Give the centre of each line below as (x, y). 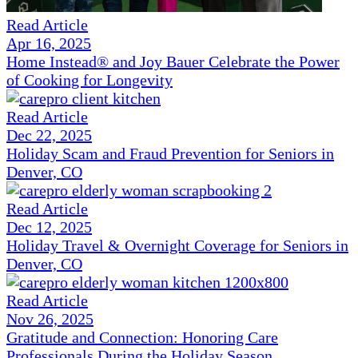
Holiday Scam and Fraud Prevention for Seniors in (170, 154)
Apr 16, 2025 (49, 44)
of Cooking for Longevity (89, 80)
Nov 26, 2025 (50, 319)
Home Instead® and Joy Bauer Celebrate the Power (173, 62)
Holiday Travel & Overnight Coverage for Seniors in (177, 246)
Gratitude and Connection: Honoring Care (142, 338)
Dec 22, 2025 (49, 135)
